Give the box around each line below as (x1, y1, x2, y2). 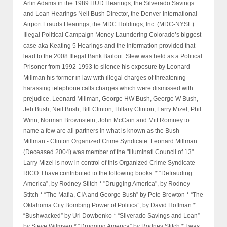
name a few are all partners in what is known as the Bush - (23, 127, 183, 134)
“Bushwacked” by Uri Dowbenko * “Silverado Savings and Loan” (23, 212, 200, 219)
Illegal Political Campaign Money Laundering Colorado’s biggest (23, 31, 201, 39)
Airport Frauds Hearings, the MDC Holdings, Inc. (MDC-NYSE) (23, 20, 194, 28)
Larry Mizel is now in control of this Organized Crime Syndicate (23, 159, 195, 166)
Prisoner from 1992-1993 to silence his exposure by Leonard (23, 63, 190, 70)
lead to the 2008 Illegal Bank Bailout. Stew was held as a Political (23, 52, 202, 60)
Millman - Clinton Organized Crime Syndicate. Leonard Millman (23, 137, 197, 145)
